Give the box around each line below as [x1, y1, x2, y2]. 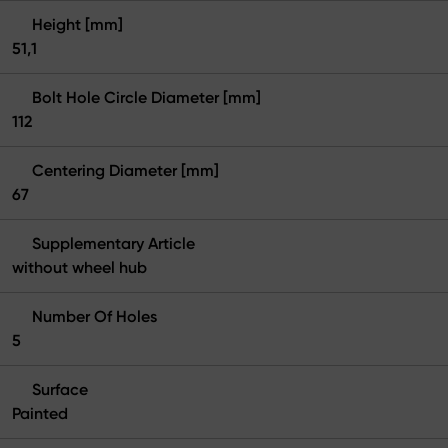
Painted [12, 403, 68, 423]
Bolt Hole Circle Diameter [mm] [32, 87, 261, 107]
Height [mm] [32, 14, 123, 34]
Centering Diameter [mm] [32, 160, 219, 180]
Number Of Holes [32, 306, 157, 326]
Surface [32, 379, 88, 399]
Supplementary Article [32, 233, 195, 253]
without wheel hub [12, 257, 147, 277]
